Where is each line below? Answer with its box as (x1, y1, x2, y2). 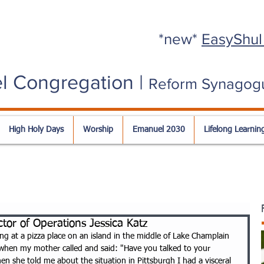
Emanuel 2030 (132, 126, 185, 134)
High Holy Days (9, 126, 64, 134)
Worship (83, 126, 113, 134)
